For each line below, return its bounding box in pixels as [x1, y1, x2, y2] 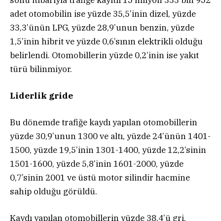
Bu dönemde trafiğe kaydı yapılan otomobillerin [10, 117, 197, 128]
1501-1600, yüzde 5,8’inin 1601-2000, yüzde [10, 158, 184, 170]
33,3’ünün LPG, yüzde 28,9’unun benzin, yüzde [10, 22, 194, 33]
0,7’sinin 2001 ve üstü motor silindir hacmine [10, 172, 190, 184]
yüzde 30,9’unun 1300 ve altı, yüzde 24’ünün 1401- [10, 131, 211, 142]
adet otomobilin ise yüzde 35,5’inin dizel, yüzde [10, 8, 196, 19]
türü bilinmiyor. [10, 63, 72, 74]
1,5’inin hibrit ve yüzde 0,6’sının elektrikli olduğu [10, 36, 203, 47]
